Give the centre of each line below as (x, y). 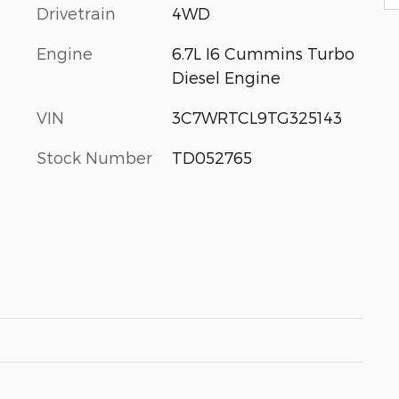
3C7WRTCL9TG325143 (256, 117)
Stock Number (94, 157)
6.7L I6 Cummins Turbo (263, 53)
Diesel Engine (226, 77)
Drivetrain (76, 13)
